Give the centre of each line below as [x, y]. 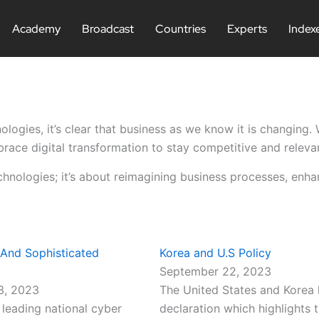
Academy [37, 28]
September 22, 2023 [215, 271]
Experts [247, 28]
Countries [181, 28]
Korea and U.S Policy [215, 253]
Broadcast [108, 28]
